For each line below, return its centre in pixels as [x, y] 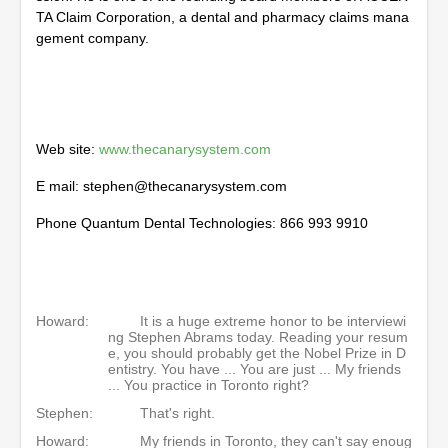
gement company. [92, 38]
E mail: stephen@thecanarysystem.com [161, 186]
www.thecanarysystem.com [185, 149]
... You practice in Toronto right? [208, 385]
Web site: [67, 149]
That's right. [177, 413]
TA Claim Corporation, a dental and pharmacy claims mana [222, 17]
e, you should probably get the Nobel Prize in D [257, 353]
